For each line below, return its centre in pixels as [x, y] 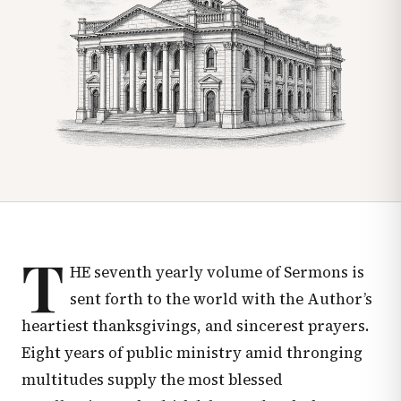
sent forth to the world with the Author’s [221, 300]
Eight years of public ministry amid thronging [192, 354]
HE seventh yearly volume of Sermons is [217, 273]
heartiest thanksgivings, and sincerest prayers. [195, 327]
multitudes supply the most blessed [152, 380]
